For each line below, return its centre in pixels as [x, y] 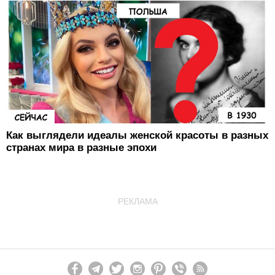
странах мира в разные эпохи [81, 148]
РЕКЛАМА [137, 202]
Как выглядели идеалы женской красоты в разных [137, 136]
